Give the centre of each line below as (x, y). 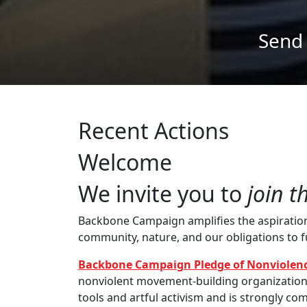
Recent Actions (153, 131)
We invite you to (160, 194)
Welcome (125, 162)
